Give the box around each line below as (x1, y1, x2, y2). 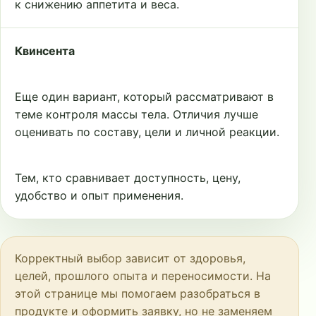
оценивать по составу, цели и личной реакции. (15, 125, 279, 139)
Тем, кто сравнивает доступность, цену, (15, 171, 241, 185)
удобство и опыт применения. (15, 188, 183, 202)
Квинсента (15, 44, 75, 58)
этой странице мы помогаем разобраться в (15, 286, 260, 300)
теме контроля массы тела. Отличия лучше (15, 107, 258, 121)
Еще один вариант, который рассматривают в (15, 90, 274, 104)
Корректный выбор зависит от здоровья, (15, 251, 245, 265)
